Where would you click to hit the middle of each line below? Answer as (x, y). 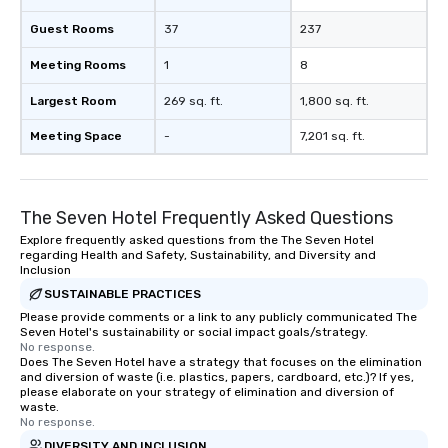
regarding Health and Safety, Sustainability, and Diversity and (198, 255)
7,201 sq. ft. (332, 136)
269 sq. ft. (193, 101)
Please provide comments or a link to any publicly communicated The (218, 317)
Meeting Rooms (78, 65)
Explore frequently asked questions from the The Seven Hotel (197, 240)
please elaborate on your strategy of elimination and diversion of (207, 392)
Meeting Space (76, 136)
